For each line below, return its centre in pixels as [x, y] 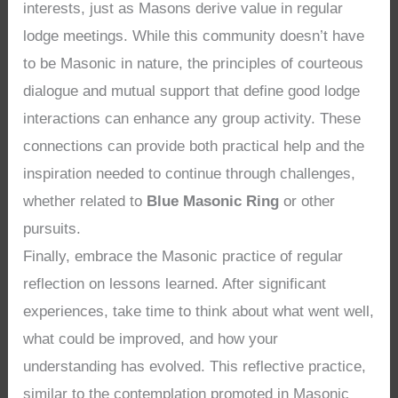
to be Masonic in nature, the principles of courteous [194, 63]
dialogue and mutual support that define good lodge [192, 91]
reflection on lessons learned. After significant [175, 283]
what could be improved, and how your [151, 338]
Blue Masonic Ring [213, 201]
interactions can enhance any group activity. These [192, 118]
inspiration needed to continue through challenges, [190, 173]
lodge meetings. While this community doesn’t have [194, 36]
